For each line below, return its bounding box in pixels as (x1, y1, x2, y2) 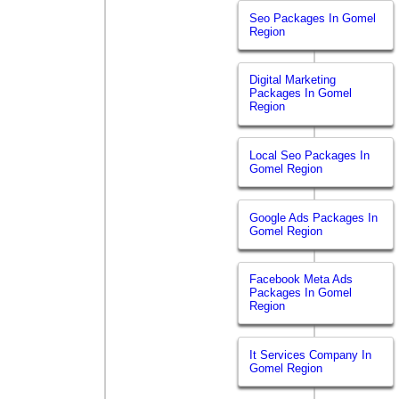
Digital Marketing (249, 73, 337, 87)
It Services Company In (249, 347, 372, 362)
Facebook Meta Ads (249, 273, 354, 287)
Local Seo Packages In (249, 148, 370, 162)
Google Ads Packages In (249, 210, 379, 224)
